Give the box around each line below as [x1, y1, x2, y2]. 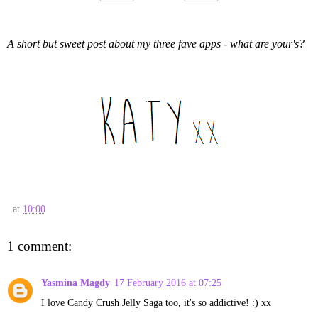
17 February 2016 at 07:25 [114, 277, 221, 289]
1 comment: [7, 238, 72, 253]
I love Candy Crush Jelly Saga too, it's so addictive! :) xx [41, 297, 271, 309]
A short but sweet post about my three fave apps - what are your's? [7, 37, 305, 50]
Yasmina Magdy [41, 277, 110, 289]
